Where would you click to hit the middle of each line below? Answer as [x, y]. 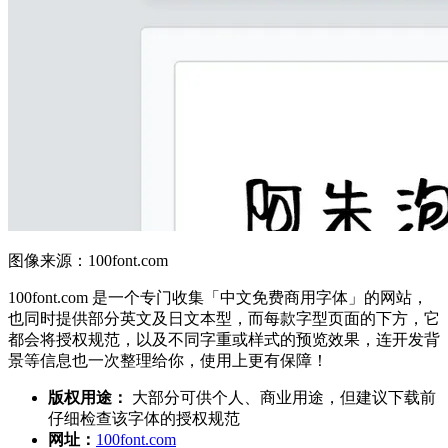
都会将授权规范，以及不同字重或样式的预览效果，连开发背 [224, 339]
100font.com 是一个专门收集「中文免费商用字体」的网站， [218, 297]
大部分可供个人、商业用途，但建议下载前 [282, 397]
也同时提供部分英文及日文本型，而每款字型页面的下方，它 [224, 318]
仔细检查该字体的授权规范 [144, 418]
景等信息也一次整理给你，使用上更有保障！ [168, 360]
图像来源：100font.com [88, 260]
